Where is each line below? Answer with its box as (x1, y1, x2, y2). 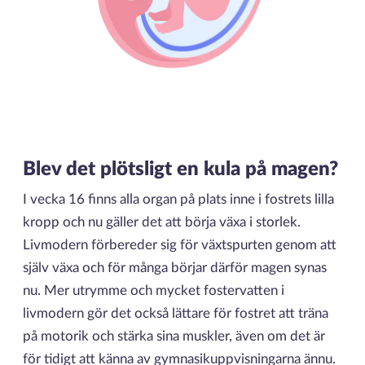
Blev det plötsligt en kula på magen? (22, 160, 338, 179)
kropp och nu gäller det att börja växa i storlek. (22, 216, 301, 230)
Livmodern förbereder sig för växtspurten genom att (22, 239, 336, 253)
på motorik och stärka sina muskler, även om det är (22, 330, 325, 344)
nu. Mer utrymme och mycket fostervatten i (22, 284, 284, 298)
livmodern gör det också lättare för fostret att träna (22, 307, 328, 321)
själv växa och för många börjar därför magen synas (22, 262, 327, 275)
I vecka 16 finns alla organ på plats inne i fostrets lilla (22, 193, 334, 207)
